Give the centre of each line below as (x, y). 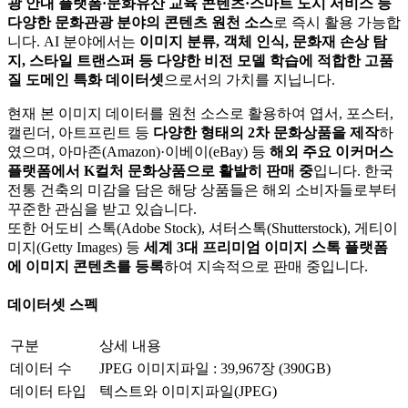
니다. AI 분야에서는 (73, 41)
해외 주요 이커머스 (331, 151)
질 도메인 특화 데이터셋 (86, 79)
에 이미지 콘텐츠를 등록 (86, 266)
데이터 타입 (48, 392)
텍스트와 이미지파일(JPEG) (188, 392)
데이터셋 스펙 (53, 305)
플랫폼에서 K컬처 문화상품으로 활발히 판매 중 (160, 170)
